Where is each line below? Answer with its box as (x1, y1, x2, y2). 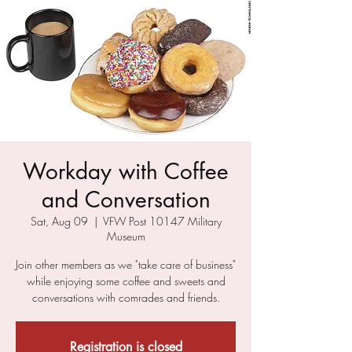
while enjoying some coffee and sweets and (26, 273, 225, 288)
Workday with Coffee (23, 157, 229, 185)
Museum (106, 229, 145, 244)
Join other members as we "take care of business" (16, 257, 236, 272)
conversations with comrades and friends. (31, 290, 220, 305)
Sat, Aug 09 (30, 214, 88, 229)
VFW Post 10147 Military (102, 214, 222, 229)
